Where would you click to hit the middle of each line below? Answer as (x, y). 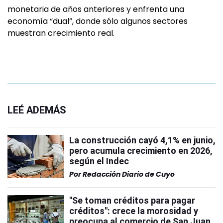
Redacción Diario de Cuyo (129, 174)
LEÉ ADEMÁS (37, 110)
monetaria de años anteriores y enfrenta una (96, 9)
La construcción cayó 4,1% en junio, (142, 140)
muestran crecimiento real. (61, 33)
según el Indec (99, 161)
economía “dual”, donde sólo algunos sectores (98, 21)
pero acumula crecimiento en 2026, (141, 151)
